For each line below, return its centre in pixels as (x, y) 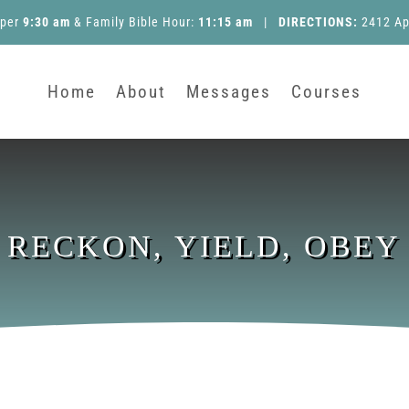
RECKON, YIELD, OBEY (204, 246)
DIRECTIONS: (318, 22)
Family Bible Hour (138, 22)
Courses (326, 91)
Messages (228, 91)
